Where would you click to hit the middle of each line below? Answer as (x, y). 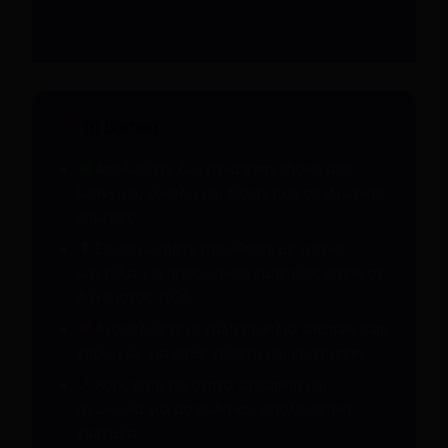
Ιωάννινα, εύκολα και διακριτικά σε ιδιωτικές (231, 192)
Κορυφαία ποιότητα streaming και (210, 384)
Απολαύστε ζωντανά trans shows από (223, 168)
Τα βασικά (118, 126)
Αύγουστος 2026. (135, 296)
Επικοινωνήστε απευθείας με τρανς (217, 248)
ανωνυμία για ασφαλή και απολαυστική (213, 408)
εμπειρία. (108, 432)
